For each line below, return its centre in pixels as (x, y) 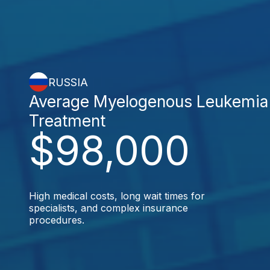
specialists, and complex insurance (108, 208)
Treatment (67, 121)
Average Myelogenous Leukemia (149, 101)
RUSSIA (68, 82)
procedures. (57, 220)
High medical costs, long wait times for (117, 196)
